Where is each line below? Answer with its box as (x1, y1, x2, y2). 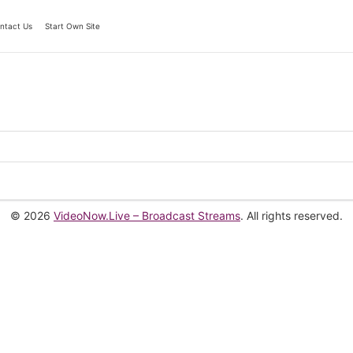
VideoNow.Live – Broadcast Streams (54, 209, 240, 223)
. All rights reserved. (240, 209, 343, 223)
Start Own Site (44, 21, 100, 31)
